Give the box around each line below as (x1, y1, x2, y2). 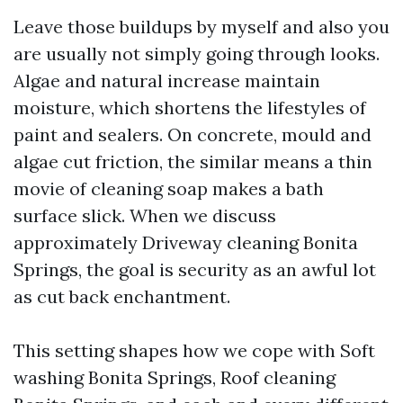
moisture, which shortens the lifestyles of (13, 96, 366, 119)
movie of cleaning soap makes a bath (13, 177, 324, 200)
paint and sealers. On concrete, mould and (13, 123, 372, 146)
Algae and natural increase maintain (13, 69, 320, 92)
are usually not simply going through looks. (13, 42, 380, 65)
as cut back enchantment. (13, 285, 230, 308)
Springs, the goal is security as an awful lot (13, 258, 376, 281)
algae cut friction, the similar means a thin (13, 150, 372, 173)
